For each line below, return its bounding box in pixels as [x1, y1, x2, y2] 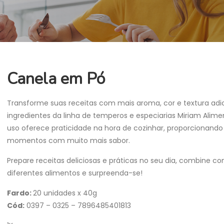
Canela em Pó [7, 68, 105, 89]
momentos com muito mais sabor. [7, 135, 130, 145]
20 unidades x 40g [33, 188, 97, 198]
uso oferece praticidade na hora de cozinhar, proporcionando [7, 123, 223, 133]
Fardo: [7, 188, 33, 198]
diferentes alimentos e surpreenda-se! [7, 168, 142, 178]
